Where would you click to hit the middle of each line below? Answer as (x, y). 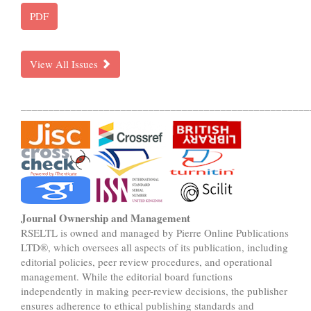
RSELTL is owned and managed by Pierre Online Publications (155, 233)
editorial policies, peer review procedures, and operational (146, 262)
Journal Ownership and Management (106, 218)
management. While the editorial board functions (127, 276)
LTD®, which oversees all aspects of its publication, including (154, 247)
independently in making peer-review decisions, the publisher (154, 291)
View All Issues (65, 64)
